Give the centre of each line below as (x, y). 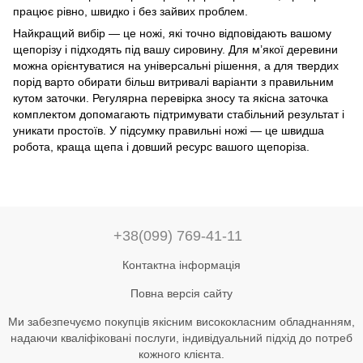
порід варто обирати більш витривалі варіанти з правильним (173, 81)
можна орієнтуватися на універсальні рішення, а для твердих (176, 65)
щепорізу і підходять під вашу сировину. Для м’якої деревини (175, 49)
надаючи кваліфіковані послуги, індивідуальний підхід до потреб (181, 338)
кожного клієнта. (181, 354)
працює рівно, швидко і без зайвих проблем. (130, 11)
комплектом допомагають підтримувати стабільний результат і (179, 114)
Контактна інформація (181, 265)
